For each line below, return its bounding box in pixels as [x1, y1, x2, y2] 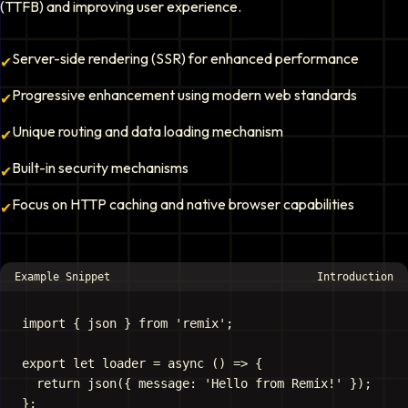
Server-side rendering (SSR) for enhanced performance [12, 49, 359, 67]
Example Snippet [15, 270, 110, 283]
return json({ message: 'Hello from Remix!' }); [22, 376, 372, 391]
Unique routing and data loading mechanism [12, 122, 283, 140]
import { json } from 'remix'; [22, 316, 233, 331]
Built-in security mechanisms [12, 158, 189, 177]
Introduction [317, 270, 393, 283]
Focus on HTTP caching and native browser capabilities [12, 195, 354, 213]
